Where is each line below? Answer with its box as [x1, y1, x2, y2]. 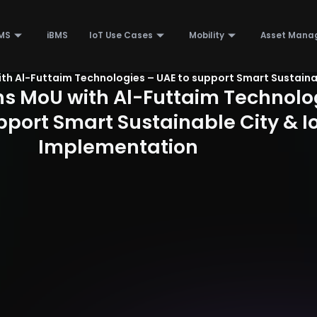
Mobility [188, 29, 224, 41]
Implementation [38, 134, 198, 160]
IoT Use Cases [88, 29, 153, 41]
